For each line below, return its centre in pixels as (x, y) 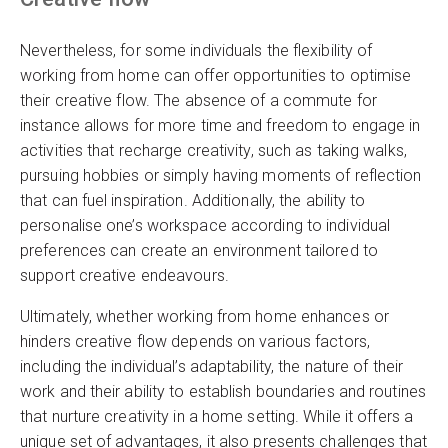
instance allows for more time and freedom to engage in (220, 126)
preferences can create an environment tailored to (199, 251)
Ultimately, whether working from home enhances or (204, 317)
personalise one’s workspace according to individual (205, 226)
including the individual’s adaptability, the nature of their (212, 367)
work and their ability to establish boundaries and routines (223, 392)
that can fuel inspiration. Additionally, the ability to (193, 201)
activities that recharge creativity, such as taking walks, (213, 151)
